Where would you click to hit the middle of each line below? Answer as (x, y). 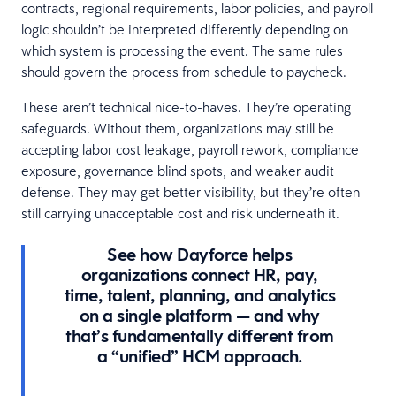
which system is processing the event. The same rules (182, 50)
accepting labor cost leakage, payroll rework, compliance (190, 149)
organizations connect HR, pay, (199, 274)
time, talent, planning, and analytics (200, 295)
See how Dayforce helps (200, 254)
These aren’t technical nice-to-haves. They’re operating (186, 107)
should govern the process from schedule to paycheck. (184, 71)
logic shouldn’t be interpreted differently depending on (185, 29)
